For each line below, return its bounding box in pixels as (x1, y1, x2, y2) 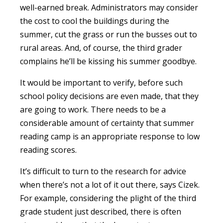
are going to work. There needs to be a (20, 104, 166, 115)
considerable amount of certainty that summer (20, 117, 194, 128)
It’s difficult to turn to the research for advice (20, 165, 186, 177)
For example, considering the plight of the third (20, 192, 196, 204)
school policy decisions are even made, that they (20, 90, 199, 102)
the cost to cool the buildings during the (20, 15, 169, 26)
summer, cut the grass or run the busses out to (20, 28, 197, 40)
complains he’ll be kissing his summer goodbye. (20, 55, 197, 67)
